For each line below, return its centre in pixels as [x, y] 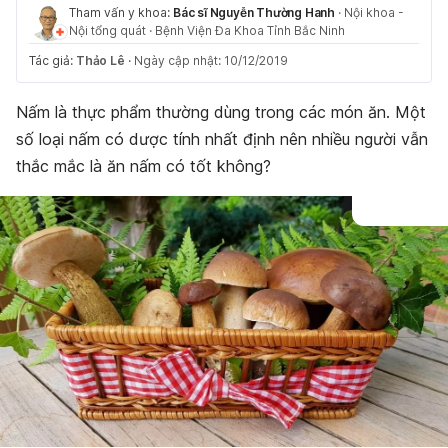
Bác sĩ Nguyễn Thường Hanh [254, 12]
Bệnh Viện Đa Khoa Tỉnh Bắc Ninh [250, 30]
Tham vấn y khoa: [121, 12]
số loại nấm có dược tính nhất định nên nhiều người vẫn [222, 139]
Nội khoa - [374, 12]
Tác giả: [52, 60]
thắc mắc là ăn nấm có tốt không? [143, 166]
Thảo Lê [100, 60]
